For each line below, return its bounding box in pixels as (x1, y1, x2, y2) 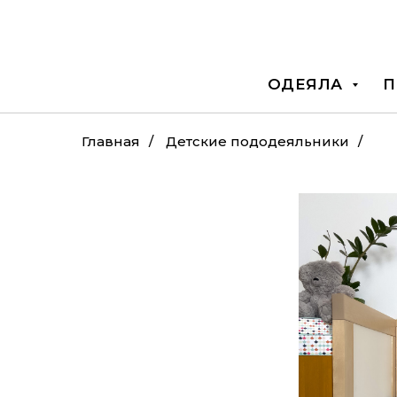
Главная (82, 133, 140, 150)
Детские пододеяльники (166, 133, 349, 150)
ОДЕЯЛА (267, 75, 347, 93)
